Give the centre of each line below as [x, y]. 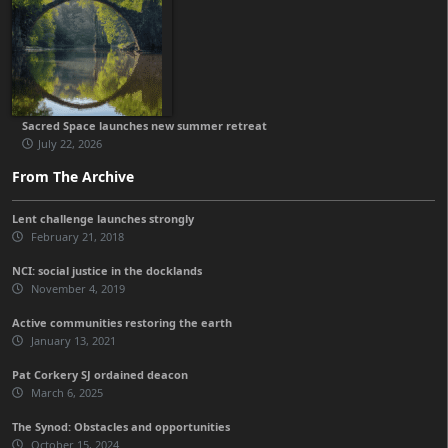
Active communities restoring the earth [122, 322]
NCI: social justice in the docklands [107, 270]
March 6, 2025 [65, 392]
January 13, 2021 [72, 340]
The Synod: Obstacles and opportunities [121, 426]
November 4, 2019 [76, 288]
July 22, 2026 [70, 143]
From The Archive [73, 176]
